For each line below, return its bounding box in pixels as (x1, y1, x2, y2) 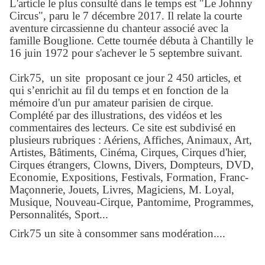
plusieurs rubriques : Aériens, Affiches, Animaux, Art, (9, 133, 252, 146)
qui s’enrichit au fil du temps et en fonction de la (9, 83, 228, 96)
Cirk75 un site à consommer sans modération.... (9, 227, 225, 240)
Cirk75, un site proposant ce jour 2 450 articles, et (9, 71, 241, 84)
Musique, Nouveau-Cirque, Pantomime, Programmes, (9, 195, 254, 208)
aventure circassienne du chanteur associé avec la (9, 21, 228, 34)
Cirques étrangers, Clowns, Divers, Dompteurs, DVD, (9, 158, 254, 171)
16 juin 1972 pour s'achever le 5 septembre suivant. (9, 46, 243, 59)
